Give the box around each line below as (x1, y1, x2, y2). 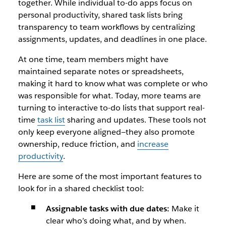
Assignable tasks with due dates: (45, 203, 169, 214)
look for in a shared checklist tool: (18, 183, 144, 194)
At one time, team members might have (18, 54, 168, 65)
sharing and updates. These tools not (65, 115, 206, 125)
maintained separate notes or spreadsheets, (18, 66, 184, 77)
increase (137, 139, 168, 149)
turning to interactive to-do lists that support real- (18, 102, 205, 113)
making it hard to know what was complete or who (18, 78, 208, 89)
